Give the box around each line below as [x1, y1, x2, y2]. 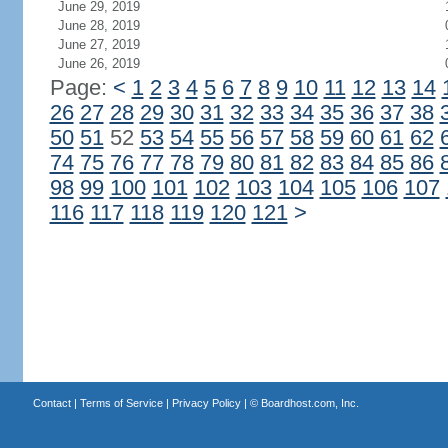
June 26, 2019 [57, 56, 140, 71]
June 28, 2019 [57, 18, 140, 33]
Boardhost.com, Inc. [260, 397, 359, 409]
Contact [32, 397, 71, 409]
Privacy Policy [171, 397, 241, 409]
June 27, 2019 [57, 37, 140, 52]
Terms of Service [79, 397, 163, 409]
